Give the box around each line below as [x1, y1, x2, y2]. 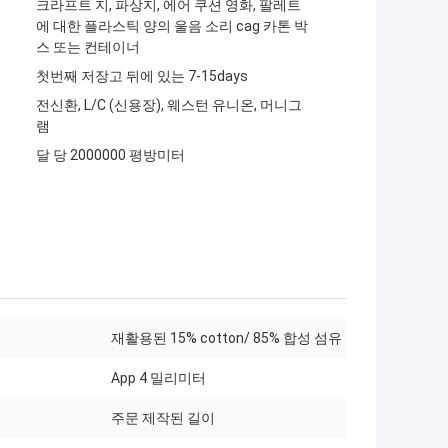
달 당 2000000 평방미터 [36, 147, 185, 164]
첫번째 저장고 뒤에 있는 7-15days [36, 68, 248, 85]
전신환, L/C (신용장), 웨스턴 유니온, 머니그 [36, 97, 302, 114]
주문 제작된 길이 [111, 410, 215, 427]
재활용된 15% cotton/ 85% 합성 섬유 [111, 330, 342, 347]
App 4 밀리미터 [111, 370, 206, 387]
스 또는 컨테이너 [36, 39, 140, 56]
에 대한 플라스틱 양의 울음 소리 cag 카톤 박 [36, 18, 308, 35]
